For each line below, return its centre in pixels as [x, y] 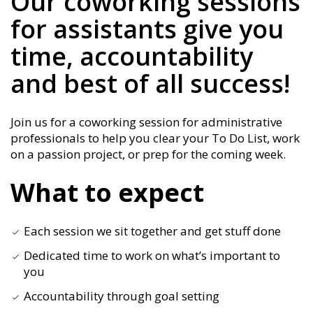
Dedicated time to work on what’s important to [152, 256]
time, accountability [132, 57]
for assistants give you [147, 29]
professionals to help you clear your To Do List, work [155, 138]
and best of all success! [150, 84]
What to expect [107, 193]
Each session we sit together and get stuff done [152, 231]
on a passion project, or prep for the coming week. [148, 154]
